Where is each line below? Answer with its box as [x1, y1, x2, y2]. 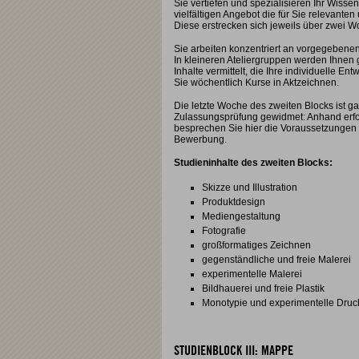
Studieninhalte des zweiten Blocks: [174, 157, 333, 168]
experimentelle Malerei [202, 268, 302, 280]
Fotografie [202, 225, 246, 236]
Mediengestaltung [202, 211, 280, 222]
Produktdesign [202, 196, 265, 208]
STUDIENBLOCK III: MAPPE [174, 345, 293, 357]
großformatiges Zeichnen [202, 240, 311, 251]
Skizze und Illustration [202, 182, 297, 193]
